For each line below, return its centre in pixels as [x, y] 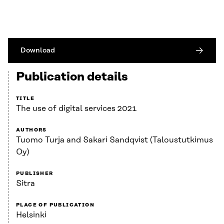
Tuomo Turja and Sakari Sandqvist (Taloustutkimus [114, 140]
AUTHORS [31, 130]
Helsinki [31, 215]
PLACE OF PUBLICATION [55, 205]
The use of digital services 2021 [76, 109]
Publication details [72, 77]
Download [38, 50]
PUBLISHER [35, 174]
